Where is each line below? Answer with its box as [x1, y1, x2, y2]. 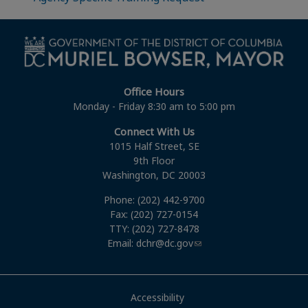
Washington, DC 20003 [102, 168, 206, 181]
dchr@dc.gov [135, 236, 193, 250]
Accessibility [131, 290, 184, 304]
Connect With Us [113, 124, 195, 138]
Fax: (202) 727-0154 [110, 207, 198, 221]
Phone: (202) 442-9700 [103, 192, 205, 206]
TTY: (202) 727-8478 [109, 221, 199, 235]
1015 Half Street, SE [109, 139, 199, 153]
